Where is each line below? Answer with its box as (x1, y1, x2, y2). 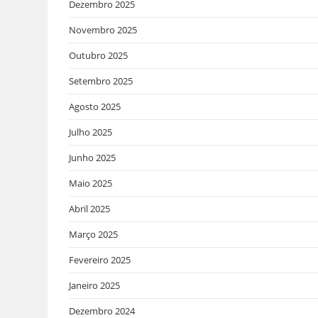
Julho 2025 (69, 125, 113, 138)
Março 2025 (69, 227, 119, 241)
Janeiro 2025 (69, 278, 121, 292)
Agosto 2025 (69, 99, 121, 113)
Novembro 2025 (69, 23, 138, 36)
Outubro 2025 (69, 48, 128, 62)
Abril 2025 (69, 202, 111, 215)
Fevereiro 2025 (69, 253, 131, 266)
